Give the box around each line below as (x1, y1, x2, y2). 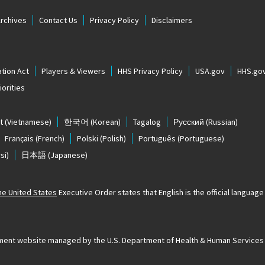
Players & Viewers (41, 66, 105, 77)
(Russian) (204, 117, 238, 128)
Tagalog (133, 117, 161, 128)
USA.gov (195, 66, 225, 77)
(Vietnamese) (3, 117, 51, 128)
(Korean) (89, 117, 121, 128)
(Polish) (98, 133, 126, 144)
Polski (77, 133, 98, 144)
